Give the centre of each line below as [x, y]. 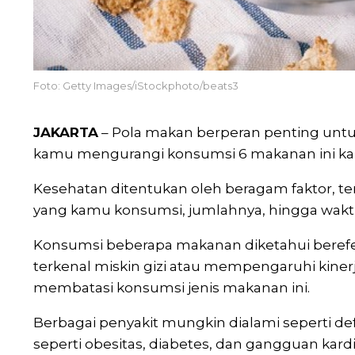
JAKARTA [66, 133]
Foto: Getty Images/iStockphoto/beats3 [136, 86]
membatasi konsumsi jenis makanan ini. [172, 288]
